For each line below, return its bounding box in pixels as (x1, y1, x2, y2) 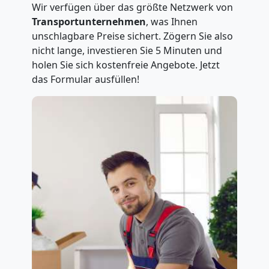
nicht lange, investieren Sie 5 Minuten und (31, 44, 222, 57)
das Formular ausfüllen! (31, 73, 139, 86)
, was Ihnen (145, 15, 198, 28)
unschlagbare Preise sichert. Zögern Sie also (31, 29, 233, 43)
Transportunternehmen (31, 15, 146, 28)
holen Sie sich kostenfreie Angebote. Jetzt (31, 58, 220, 71)
